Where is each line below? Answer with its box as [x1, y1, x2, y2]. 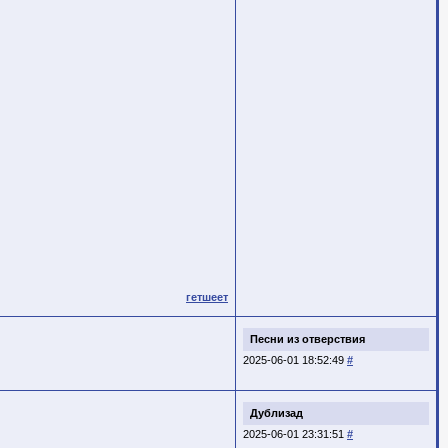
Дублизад [250, 406, 303, 419]
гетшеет [186, 290, 228, 303]
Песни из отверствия [250, 332, 365, 345]
